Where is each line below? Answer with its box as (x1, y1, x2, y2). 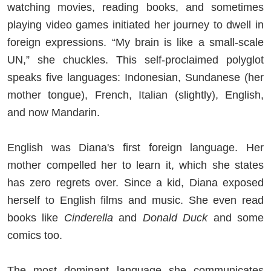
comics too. (7, 229, 65, 241)
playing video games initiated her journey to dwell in (7, 18, 264, 31)
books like (7, 211, 64, 224)
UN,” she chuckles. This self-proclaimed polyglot (7, 53, 264, 66)
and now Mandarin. (7, 106, 100, 119)
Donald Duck (142, 211, 208, 224)
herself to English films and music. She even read (7, 194, 264, 206)
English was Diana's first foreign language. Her (7, 141, 264, 154)
